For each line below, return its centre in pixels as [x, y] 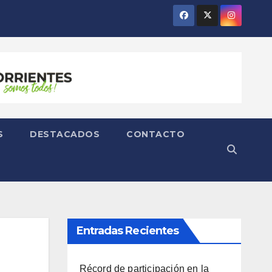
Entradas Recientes [127, 231]
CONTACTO [155, 134]
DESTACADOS [65, 134]
